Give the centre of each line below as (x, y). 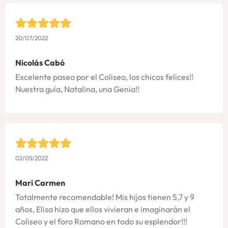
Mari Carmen (40, 182)
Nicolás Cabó (40, 63)
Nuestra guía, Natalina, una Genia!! (77, 89)
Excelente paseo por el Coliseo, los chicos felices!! (104, 77)
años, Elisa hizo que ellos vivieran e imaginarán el (103, 209)
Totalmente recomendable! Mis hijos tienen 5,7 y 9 (105, 197)
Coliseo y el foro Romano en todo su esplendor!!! (101, 221)
